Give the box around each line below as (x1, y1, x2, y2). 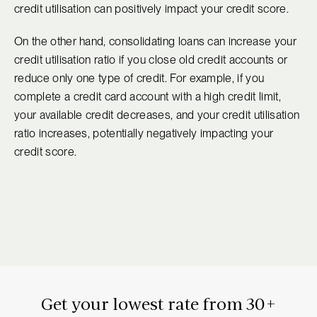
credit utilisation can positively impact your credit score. (14, 2, 289, 16)
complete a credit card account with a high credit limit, (14, 90, 281, 104)
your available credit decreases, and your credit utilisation (14, 108, 300, 122)
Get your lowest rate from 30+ (40, 294, 277, 314)
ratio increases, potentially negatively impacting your (14, 127, 274, 141)
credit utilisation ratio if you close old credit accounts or (14, 53, 288, 67)
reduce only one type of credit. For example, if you (14, 71, 265, 86)
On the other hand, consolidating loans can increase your (14, 35, 296, 49)
